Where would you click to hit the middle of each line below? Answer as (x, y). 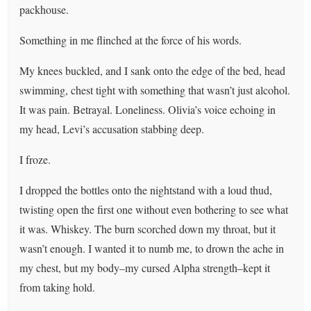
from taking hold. (58, 287)
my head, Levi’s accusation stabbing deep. (112, 128)
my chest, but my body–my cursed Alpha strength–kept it (145, 267)
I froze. (35, 159)
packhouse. (44, 9)
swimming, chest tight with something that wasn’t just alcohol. (155, 90)
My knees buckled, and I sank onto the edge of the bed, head (153, 70)
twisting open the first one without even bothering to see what (154, 209)
